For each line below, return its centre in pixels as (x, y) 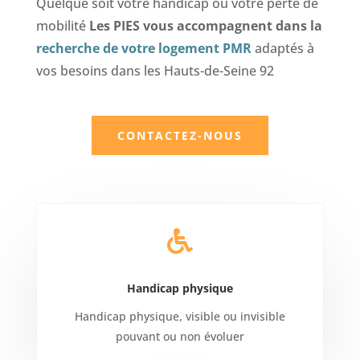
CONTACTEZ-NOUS (180, 135)
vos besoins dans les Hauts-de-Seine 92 (155, 70)
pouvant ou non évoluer (180, 336)
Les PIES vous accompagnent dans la (205, 25)
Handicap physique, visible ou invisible (180, 316)
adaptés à (282, 48)
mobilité (62, 25)
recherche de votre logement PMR (143, 48)
